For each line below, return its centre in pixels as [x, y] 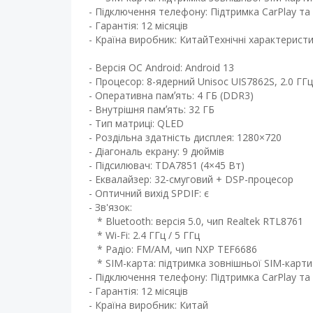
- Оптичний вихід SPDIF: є [149, 193]
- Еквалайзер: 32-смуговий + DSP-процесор [191, 179]
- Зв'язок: [110, 207]
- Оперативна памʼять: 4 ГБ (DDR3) [171, 95]
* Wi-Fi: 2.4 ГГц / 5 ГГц [144, 235]
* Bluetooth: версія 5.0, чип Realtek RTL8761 [196, 221]
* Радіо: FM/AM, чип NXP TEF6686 [173, 249]
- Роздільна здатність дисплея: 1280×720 [187, 137]
